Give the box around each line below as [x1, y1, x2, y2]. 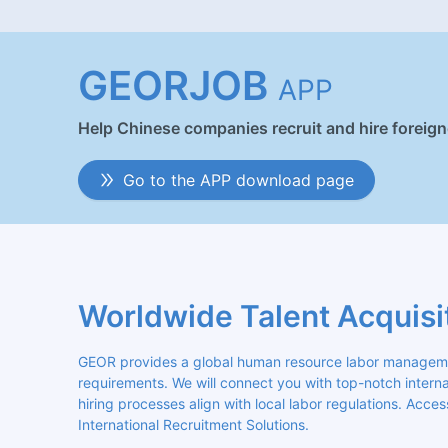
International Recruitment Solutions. [78, 416, 309, 434]
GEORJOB [78, 61, 268, 111]
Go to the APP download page [123, 169, 354, 190]
